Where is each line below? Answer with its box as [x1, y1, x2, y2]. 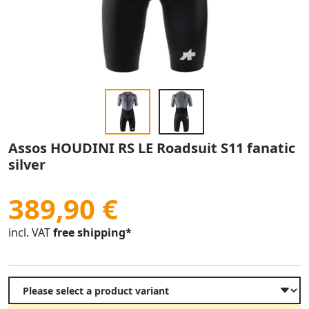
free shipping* [53, 225, 132, 240]
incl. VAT [8, 225, 50, 240]
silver [8, 155, 46, 174]
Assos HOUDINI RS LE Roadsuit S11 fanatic [8, 139, 295, 157]
